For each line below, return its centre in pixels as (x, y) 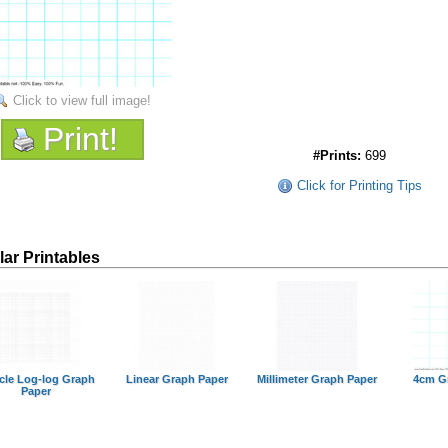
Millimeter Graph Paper (317, 379)
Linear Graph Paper (176, 379)
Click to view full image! (82, 100)
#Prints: (336, 155)
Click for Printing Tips (359, 185)
